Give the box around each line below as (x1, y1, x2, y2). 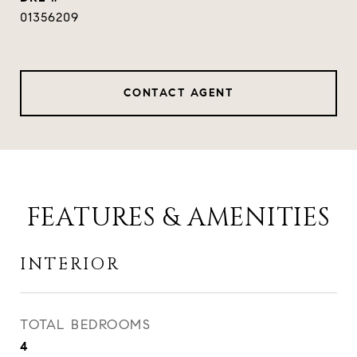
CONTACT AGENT (123, 86, 234, 100)
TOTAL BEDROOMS (20, 316, 151, 334)
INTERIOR (20, 253, 120, 277)
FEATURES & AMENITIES (26, 201, 331, 236)
